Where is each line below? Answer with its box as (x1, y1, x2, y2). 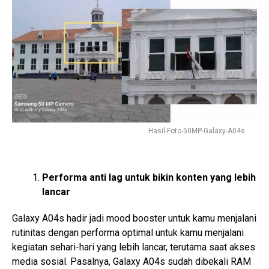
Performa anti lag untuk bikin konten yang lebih (42, 171, 256, 183)
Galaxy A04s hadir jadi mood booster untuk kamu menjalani (12, 212, 256, 224)
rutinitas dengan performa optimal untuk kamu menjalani (12, 226, 244, 238)
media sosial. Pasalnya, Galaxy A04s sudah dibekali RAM (12, 255, 251, 267)
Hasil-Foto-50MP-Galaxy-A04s (148, 126, 245, 135)
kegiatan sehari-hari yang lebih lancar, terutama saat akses (12, 241, 255, 253)
